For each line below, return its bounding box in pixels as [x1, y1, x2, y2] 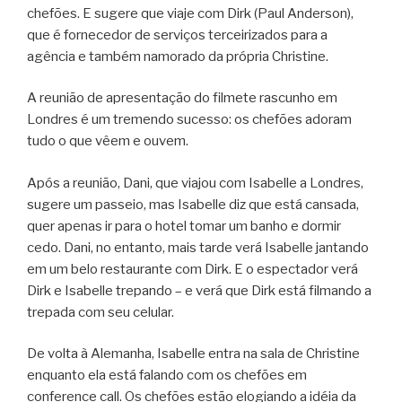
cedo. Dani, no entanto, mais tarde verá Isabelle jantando [27, 239, 369, 256]
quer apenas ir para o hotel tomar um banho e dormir [27, 217, 341, 234]
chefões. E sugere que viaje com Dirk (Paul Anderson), [27, 4, 354, 22]
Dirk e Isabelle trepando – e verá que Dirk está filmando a [27, 282, 371, 299]
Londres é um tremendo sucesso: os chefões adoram [27, 111, 352, 128]
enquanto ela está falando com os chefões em [27, 367, 307, 384]
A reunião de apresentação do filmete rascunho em [27, 90, 337, 107]
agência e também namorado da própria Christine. [27, 48, 328, 65]
